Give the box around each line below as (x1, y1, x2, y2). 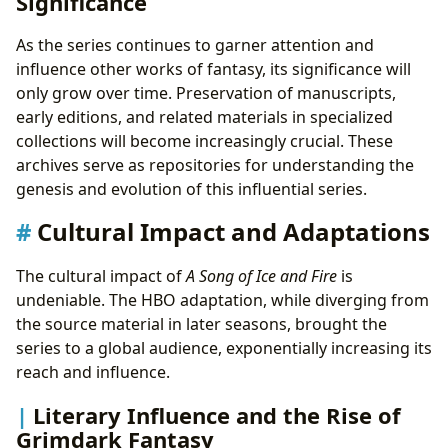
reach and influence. (16, 360, 170, 383)
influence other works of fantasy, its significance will (16, 58, 411, 81)
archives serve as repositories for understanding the (16, 154, 414, 177)
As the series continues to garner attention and (16, 34, 374, 57)
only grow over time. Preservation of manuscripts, (16, 82, 396, 105)
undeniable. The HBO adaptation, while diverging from (16, 288, 429, 311)
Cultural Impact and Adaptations (37, 215, 430, 249)
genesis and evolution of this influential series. (16, 178, 367, 201)
